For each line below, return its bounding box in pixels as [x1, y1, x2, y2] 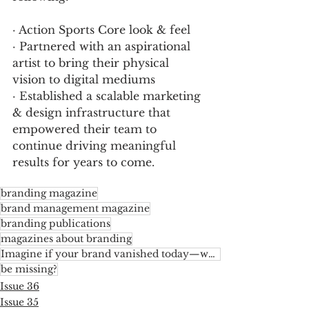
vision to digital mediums [12, 72, 159, 86]
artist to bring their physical [12, 55, 172, 70]
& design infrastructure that [12, 105, 174, 119]
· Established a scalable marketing [12, 88, 204, 103]
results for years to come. [12, 154, 154, 169]
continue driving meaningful [12, 138, 179, 152]
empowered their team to [12, 121, 160, 136]
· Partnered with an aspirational [12, 39, 194, 53]
